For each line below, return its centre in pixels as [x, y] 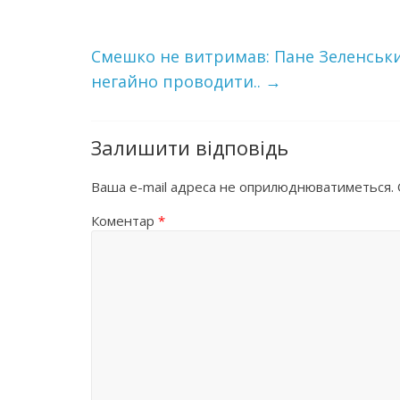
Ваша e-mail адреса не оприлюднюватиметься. [242, 187]
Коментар [125, 221]
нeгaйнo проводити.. [178, 81]
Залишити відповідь [190, 147]
